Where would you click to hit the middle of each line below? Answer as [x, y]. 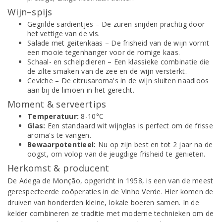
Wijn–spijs [30, 12]
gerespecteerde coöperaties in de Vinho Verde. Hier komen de [111, 192]
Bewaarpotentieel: [62, 144]
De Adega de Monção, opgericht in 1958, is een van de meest [111, 181]
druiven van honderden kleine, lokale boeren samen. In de [103, 202]
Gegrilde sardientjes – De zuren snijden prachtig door [116, 24]
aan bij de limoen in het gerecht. [81, 90]
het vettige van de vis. [64, 33]
